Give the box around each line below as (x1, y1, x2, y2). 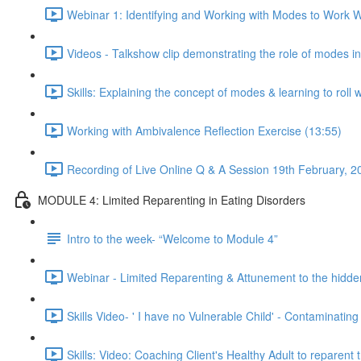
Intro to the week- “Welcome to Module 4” (67, 230, 278, 247)
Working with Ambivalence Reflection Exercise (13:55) (67, 122, 342, 139)
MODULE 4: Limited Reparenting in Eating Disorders (38, 191, 305, 208)
